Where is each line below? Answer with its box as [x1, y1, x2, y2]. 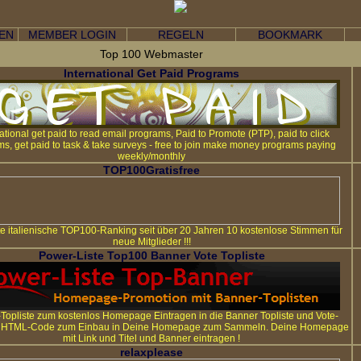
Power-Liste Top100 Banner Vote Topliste [38, 249, 265, 262]
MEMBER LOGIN [28, 28, 116, 41]
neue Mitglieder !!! [112, 236, 191, 247]
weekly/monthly [118, 151, 185, 162]
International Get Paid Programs [64, 67, 239, 80]
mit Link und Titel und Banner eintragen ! [63, 333, 240, 344]
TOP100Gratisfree [103, 164, 200, 176]
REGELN [158, 28, 204, 41]
